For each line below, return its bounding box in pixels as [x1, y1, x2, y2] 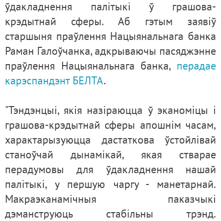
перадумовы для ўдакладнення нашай [5, 162, 216, 177]
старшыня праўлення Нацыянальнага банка [5, 29, 216, 43]
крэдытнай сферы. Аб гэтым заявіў [5, 14, 216, 29]
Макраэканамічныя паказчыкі [5, 192, 216, 206]
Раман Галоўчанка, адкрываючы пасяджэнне [5, 44, 216, 58]
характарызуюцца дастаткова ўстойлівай [5, 133, 216, 147]
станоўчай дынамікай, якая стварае [5, 147, 216, 162]
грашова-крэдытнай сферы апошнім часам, [5, 118, 216, 132]
